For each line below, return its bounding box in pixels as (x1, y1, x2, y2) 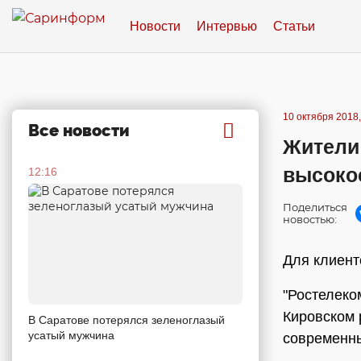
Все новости (28, 121, 130, 140)
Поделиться (283, 201, 347, 214)
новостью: (283, 213, 337, 226)
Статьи (273, 19, 315, 33)
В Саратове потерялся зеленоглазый (28, 313, 225, 326)
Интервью (197, 19, 257, 33)
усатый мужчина (28, 328, 114, 342)
